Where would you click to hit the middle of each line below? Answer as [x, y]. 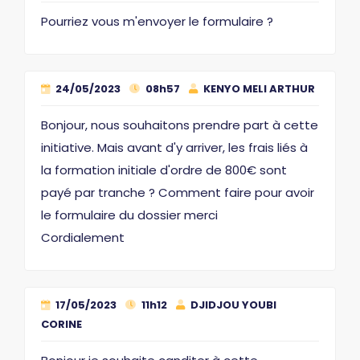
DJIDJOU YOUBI [232, 305]
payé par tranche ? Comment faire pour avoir [178, 192]
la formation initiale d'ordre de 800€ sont [164, 170]
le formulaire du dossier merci [129, 215]
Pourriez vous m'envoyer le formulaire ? [157, 21]
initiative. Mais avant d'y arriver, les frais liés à [174, 147]
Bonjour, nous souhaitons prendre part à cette [180, 125]
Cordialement [83, 237]
